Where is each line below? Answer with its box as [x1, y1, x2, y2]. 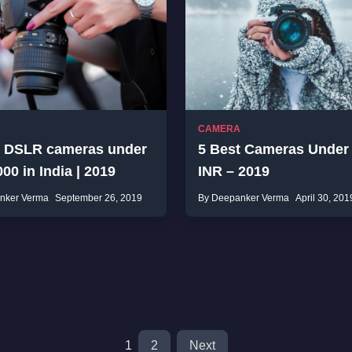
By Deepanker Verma [198, 192, 289, 203]
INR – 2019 [198, 163, 269, 179]
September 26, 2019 [55, 192, 142, 203]
